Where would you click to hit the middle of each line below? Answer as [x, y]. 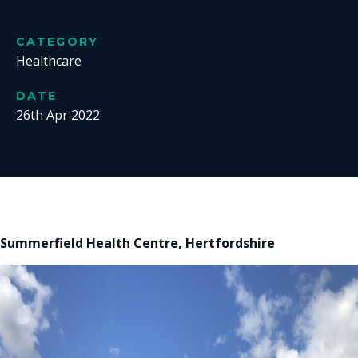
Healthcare [49, 61]
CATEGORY [57, 42]
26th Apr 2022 [58, 115]
